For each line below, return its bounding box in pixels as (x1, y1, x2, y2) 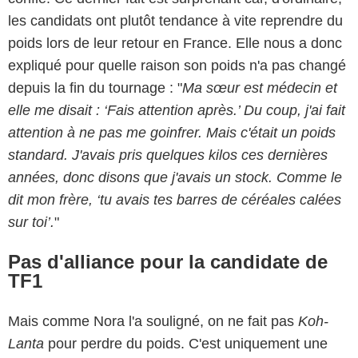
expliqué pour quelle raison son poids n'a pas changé (8, 57, 346, 74)
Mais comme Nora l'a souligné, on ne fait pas (8, 312, 298, 329)
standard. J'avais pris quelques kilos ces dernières (8, 146, 328, 163)
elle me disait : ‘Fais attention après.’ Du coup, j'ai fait (8, 101, 345, 118)
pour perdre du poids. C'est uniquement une (44, 335, 328, 352)
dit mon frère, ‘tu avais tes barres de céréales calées (8, 191, 341, 208)
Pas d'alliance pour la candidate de (8, 250, 328, 272)
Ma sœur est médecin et (182, 79, 337, 96)
